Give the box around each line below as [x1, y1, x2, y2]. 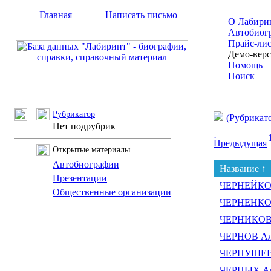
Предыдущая [214, 138, 267, 148]
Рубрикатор [53, 109, 95, 119]
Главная [39, 10, 72, 20]
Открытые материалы [53, 145, 130, 154]
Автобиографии [53, 159, 119, 169]
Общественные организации [53, 187, 171, 197]
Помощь [228, 60, 263, 70]
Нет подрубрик [53, 121, 116, 131]
